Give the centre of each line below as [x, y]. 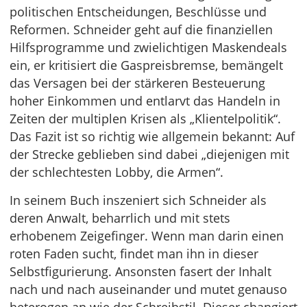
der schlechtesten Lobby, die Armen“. [116, 172]
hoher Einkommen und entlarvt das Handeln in [145, 101]
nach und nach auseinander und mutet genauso [148, 290]
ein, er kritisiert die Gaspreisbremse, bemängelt [146, 65]
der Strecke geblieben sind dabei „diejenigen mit [149, 155]
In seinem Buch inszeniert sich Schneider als [138, 200]
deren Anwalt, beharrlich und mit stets [120, 218]
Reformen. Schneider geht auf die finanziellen [141, 30]
